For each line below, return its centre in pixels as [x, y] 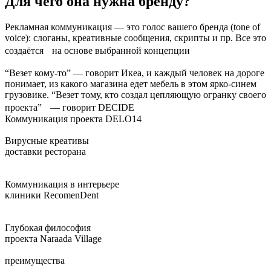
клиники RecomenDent [52, 195]
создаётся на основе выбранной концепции [97, 50]
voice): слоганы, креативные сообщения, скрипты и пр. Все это [135, 38]
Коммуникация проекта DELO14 [73, 119]
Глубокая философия [48, 227]
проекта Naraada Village [53, 238]
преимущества [35, 260]
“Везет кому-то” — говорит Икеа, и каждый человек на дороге [135, 73]
